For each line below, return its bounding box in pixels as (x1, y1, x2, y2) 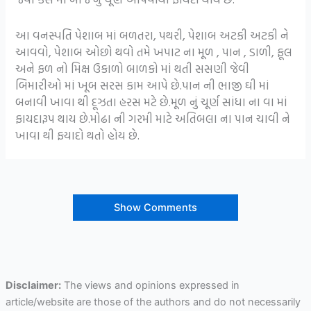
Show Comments (114, 201, 197, 214)
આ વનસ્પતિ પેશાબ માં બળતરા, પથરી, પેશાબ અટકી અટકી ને (15, 26, 289, 44)
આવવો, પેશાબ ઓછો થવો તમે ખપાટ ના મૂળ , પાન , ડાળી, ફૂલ (15, 42, 293, 60)
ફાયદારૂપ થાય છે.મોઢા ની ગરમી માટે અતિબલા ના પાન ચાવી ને (15, 109, 291, 127)
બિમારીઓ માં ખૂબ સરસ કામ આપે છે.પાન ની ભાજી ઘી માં (15, 76, 270, 94)
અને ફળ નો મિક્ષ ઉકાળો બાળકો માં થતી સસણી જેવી (15, 59, 250, 77)
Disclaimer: (5, 278, 61, 292)
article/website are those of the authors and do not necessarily (5, 295, 301, 308)
